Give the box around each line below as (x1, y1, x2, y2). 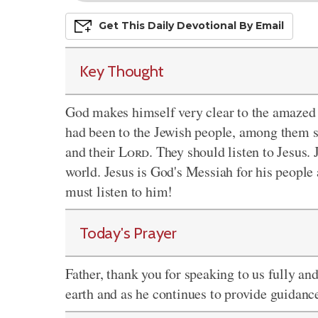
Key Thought (79, 61, 164, 81)
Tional (205, 18, 236, 32)
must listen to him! (65, 182, 173, 201)
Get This (99, 18, 148, 32)
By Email (236, 18, 284, 32)
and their (65, 142, 119, 161)
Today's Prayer (79, 223, 177, 243)
